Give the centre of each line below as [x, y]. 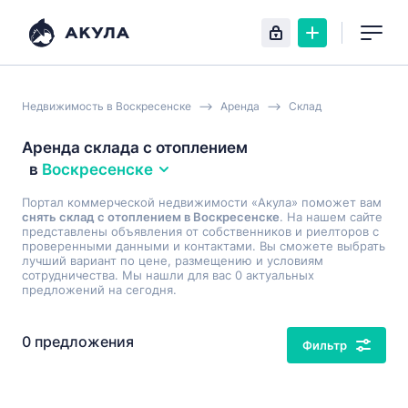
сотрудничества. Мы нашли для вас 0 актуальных [168, 275]
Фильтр [325, 345]
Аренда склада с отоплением [135, 148]
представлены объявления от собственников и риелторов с [200, 231]
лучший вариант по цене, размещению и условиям [173, 260]
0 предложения [78, 342]
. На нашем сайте [331, 217]
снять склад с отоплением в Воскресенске [151, 217]
